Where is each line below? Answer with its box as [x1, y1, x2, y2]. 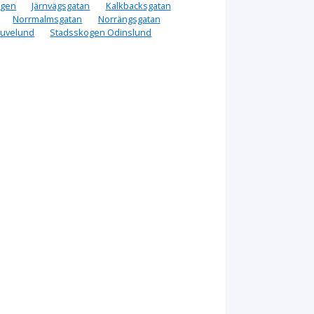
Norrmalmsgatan [13, 13, 83, 26]
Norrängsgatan [97, 13, 161, 26]
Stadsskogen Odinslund [50, 26, 152, 39]
